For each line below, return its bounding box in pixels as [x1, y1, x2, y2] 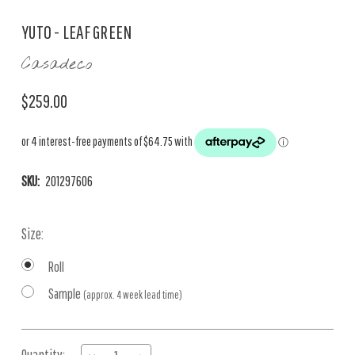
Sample [48, 285, 83, 302]
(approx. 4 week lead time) [83, 288, 182, 301]
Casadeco [21, 54, 92, 75]
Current [21, 331, 59, 349]
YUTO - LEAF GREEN [21, 21, 132, 43]
